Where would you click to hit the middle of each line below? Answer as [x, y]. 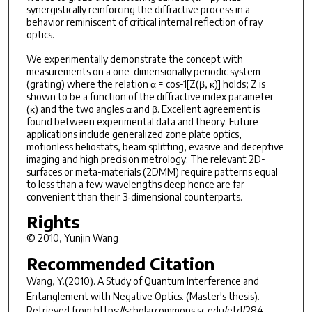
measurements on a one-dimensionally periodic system [143, 71]
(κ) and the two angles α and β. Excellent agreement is [143, 109]
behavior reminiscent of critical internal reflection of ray [144, 22]
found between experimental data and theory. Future [142, 121]
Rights [53, 222]
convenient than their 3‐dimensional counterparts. [134, 196]
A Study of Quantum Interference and [178, 281]
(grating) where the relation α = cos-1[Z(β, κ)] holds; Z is [146, 84]
